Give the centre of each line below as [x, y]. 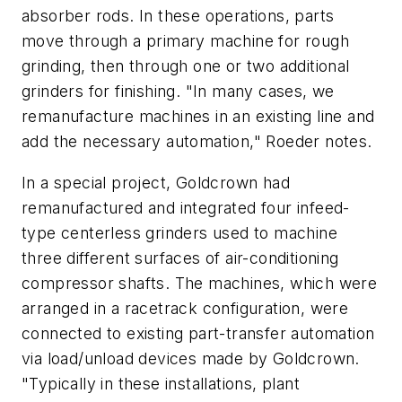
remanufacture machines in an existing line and [198, 117]
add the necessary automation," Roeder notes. [197, 142]
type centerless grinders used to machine [179, 232]
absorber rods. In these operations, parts [178, 16]
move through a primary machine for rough [185, 41]
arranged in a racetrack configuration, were [185, 308]
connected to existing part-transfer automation [198, 333]
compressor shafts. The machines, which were [200, 283]
